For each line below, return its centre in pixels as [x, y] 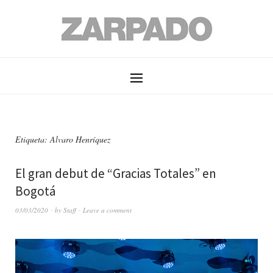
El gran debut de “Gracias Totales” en [116, 173]
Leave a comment [107, 210]
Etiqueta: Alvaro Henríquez [63, 139]
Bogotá [35, 191]
